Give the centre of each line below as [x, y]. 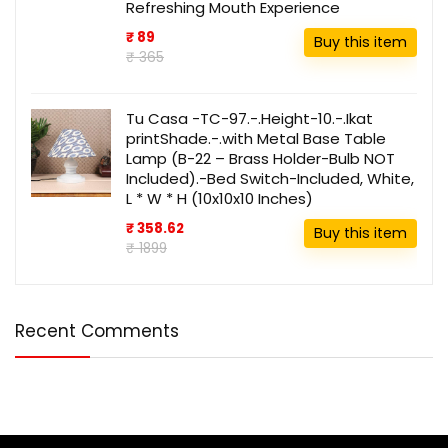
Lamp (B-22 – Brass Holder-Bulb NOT [260, 159]
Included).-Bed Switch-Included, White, [270, 179]
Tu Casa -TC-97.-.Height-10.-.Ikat [249, 119]
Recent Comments [97, 331]
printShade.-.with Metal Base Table [256, 139]
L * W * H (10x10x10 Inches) [219, 199]
